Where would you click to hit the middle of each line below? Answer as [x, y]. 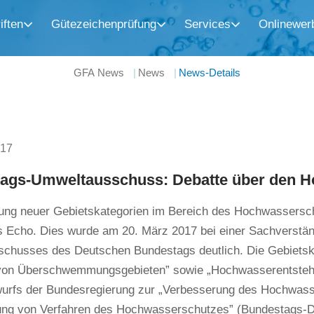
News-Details [210, 73]
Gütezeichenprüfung [103, 24]
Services [207, 24]
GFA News [99, 73]
